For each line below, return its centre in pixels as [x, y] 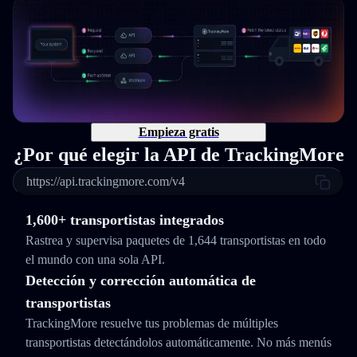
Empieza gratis [178, 132]
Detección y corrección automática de [141, 280]
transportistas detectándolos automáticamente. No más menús [178, 342]
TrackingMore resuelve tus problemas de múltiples [152, 323]
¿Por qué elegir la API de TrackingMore [178, 155]
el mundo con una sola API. [95, 259]
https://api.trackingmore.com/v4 [106, 181]
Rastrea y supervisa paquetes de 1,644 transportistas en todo [176, 240]
